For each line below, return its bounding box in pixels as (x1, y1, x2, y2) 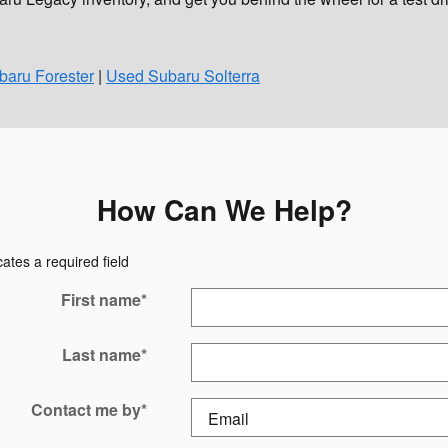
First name (60, 287, 141, 311)
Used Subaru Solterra (106, 63, 260, 87)
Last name (61, 342, 141, 366)
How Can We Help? (96, 188, 352, 230)
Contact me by (30, 397, 141, 421)
